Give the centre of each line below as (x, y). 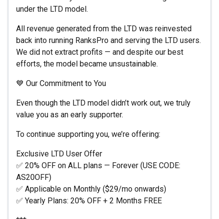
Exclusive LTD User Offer (59, 153)
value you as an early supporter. (70, 114)
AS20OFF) (34, 177)
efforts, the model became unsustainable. (87, 64)
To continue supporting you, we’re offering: (88, 134)
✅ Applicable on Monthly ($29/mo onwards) (91, 189)
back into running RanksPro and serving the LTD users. (109, 40)
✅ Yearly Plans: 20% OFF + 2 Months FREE (89, 200)
